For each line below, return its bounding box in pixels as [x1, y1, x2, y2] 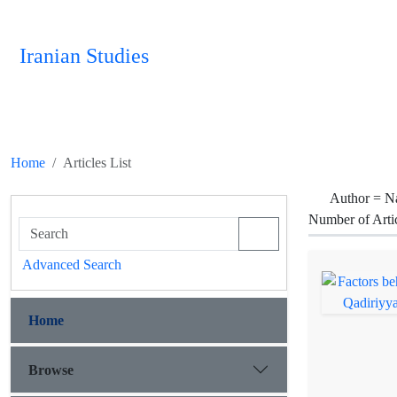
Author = [330, 190, 385, 206]
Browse [28, 361, 74, 378]
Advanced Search [22, 256, 121, 273]
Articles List [63, 154, 131, 171]
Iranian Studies [19, 44, 149, 68]
